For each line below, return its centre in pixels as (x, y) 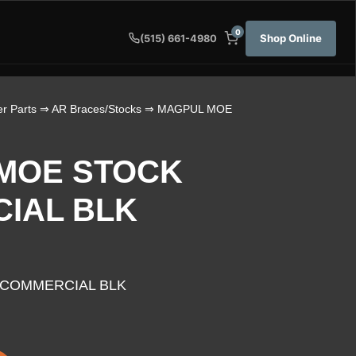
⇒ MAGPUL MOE (186, 108)
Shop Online (291, 38)
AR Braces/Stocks (96, 108)
